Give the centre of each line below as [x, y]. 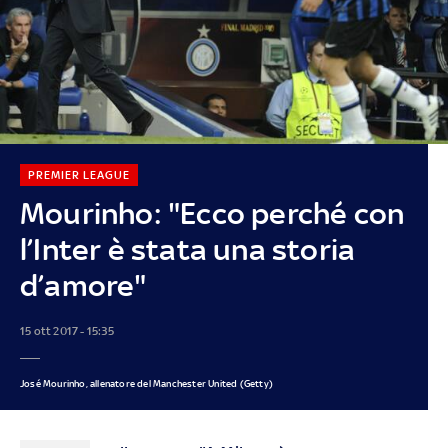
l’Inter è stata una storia [187, 249]
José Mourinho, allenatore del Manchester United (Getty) [146, 383]
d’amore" [83, 285]
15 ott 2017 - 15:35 [66, 330]
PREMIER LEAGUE [78, 174]
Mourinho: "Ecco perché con [212, 213]
